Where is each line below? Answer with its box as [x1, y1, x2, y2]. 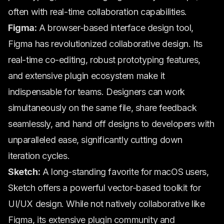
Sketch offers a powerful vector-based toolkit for [8, 182, 201, 193]
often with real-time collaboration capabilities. [8, 6, 187, 17]
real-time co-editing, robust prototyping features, [8, 54, 201, 65]
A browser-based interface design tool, [36, 22, 194, 33]
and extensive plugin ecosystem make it [8, 70, 165, 81]
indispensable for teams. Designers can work [8, 86, 185, 97]
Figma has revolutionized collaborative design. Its [8, 38, 203, 49]
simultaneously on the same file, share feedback [8, 102, 197, 113]
